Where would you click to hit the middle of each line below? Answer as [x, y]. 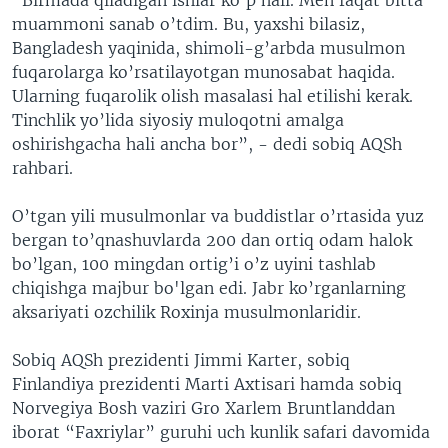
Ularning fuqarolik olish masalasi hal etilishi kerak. [212, 95]
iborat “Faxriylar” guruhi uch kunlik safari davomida [221, 431]
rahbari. [42, 167]
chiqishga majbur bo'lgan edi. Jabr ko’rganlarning [209, 287]
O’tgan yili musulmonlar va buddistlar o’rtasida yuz [218, 215]
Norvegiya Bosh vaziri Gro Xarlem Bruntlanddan [203, 407]
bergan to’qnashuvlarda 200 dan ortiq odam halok [212, 239]
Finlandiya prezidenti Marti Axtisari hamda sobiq [207, 383]
